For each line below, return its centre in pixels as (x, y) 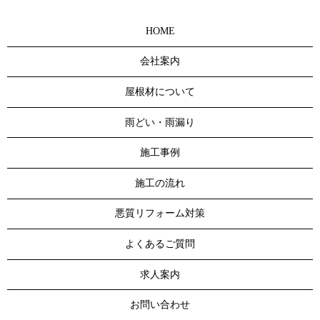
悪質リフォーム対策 (160, 214)
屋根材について (160, 92)
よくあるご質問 (160, 244)
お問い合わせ (160, 305)
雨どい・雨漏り (160, 122)
